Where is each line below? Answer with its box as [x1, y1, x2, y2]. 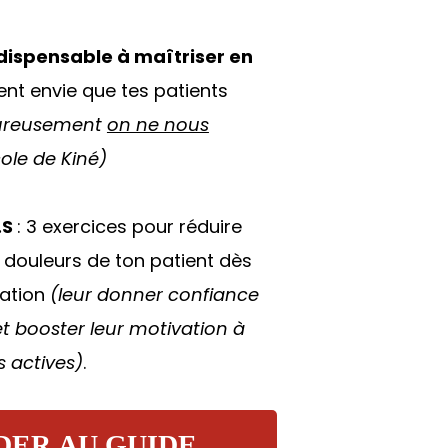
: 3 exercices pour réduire [16, 214, 242, 239]
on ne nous [106, 112, 209, 137]
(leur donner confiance [49, 282, 259, 307]
